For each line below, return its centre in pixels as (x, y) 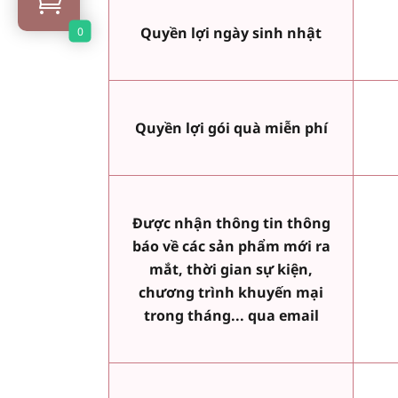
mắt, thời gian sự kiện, (231, 270)
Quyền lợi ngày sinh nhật (231, 33)
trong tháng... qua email (231, 316)
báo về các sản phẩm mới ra (231, 247)
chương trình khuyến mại (231, 293)
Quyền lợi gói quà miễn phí (231, 128)
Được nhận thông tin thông (231, 223)
